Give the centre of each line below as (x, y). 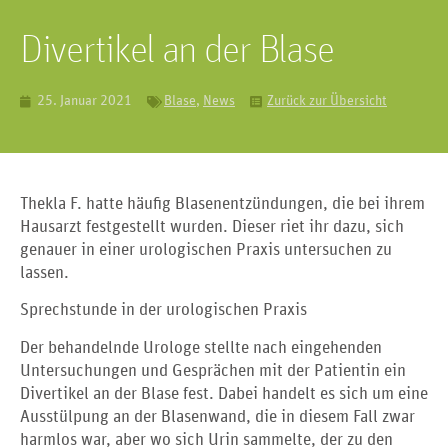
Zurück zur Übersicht (327, 101)
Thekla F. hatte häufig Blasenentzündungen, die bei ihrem (222, 204)
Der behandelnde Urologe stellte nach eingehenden (201, 348)
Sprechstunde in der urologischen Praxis (163, 311)
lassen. (46, 273)
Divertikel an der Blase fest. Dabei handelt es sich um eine (224, 394)
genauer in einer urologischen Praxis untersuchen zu (206, 250)
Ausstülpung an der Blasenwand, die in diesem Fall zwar (217, 417)
